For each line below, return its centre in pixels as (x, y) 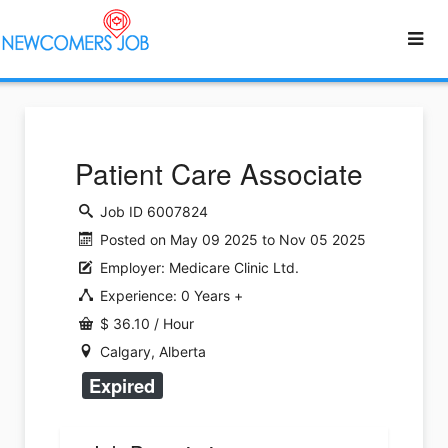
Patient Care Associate (219, 173)
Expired (122, 385)
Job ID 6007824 (152, 211)
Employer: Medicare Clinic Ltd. (197, 267)
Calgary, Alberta (151, 351)
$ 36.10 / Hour (145, 323)
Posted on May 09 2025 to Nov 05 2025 (231, 239)
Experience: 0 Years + (169, 295)
